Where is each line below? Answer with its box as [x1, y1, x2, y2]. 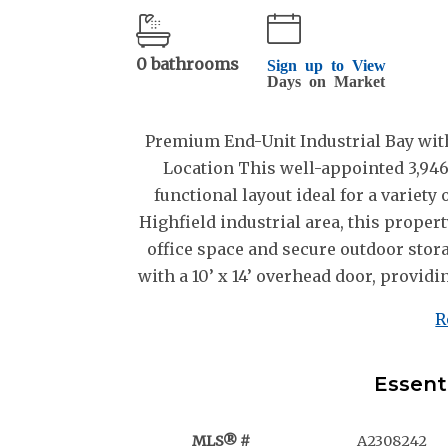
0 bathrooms [136, 54, 239, 75]
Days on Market [267, 72, 385, 89]
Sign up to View [267, 56, 386, 73]
